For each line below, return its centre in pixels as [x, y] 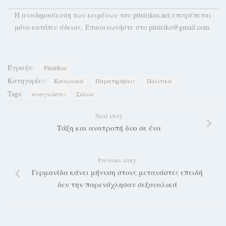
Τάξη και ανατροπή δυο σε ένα [109, 128]
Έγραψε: [21, 67]
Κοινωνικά [69, 81]
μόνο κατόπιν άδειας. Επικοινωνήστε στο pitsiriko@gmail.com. [113, 27]
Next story [109, 116]
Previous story [117, 160]
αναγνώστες [49, 94]
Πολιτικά [159, 81]
